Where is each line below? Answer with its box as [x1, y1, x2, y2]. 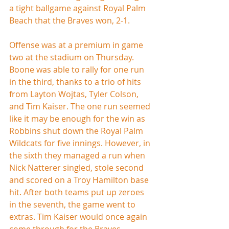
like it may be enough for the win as [9, 112, 147, 124]
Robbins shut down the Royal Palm [9, 125, 145, 136]
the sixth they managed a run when [9, 149, 147, 161]
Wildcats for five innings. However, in [9, 137, 152, 149]
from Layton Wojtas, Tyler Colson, [9, 88, 141, 100]
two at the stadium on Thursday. [9, 51, 136, 63]
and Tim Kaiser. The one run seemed [9, 100, 152, 112]
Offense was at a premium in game [9, 39, 145, 51]
